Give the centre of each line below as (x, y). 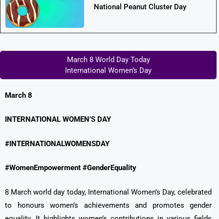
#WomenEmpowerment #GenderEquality (71, 168)
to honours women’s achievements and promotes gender (108, 205)
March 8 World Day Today (108, 59)
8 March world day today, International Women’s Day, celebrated (108, 192)
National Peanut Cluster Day (140, 7)
